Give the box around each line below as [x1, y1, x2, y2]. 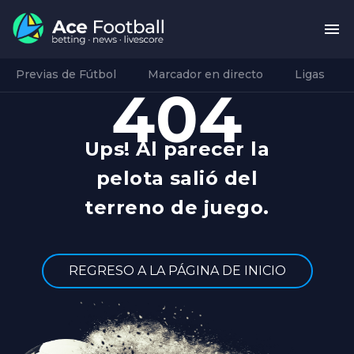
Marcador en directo [148, 66, 263, 81]
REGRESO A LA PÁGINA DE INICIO [68, 262, 286, 278]
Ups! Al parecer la [84, 137, 270, 160]
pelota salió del [96, 166, 258, 190]
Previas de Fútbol [16, 66, 116, 81]
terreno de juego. [85, 195, 269, 219]
